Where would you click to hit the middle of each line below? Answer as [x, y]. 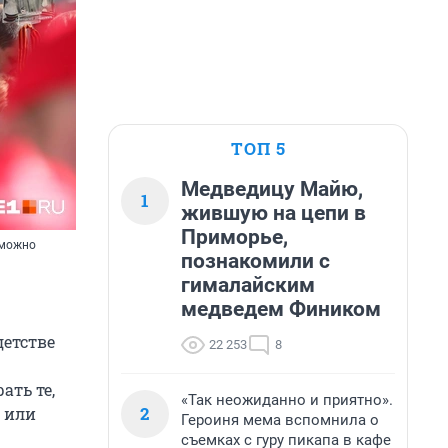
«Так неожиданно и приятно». [287, 400]
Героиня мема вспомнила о [280, 420]
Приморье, [234, 237]
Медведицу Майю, [272, 189]
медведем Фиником [281, 309]
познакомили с [255, 261]
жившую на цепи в [273, 213]
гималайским [248, 285]
